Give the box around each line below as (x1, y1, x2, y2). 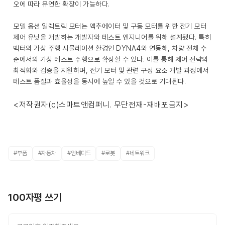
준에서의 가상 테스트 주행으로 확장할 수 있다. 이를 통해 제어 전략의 (13, 55, 208, 63)
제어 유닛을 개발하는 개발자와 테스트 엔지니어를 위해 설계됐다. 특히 (13, 33, 211, 41)
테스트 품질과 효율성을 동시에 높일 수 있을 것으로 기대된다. (13, 77, 186, 85)
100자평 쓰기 (8, 191, 62, 203)
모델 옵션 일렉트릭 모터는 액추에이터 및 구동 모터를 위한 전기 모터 (13, 22, 206, 30)
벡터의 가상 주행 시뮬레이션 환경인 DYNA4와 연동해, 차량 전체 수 (13, 44, 207, 52)
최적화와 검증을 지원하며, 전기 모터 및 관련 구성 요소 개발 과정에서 (13, 66, 209, 74)
